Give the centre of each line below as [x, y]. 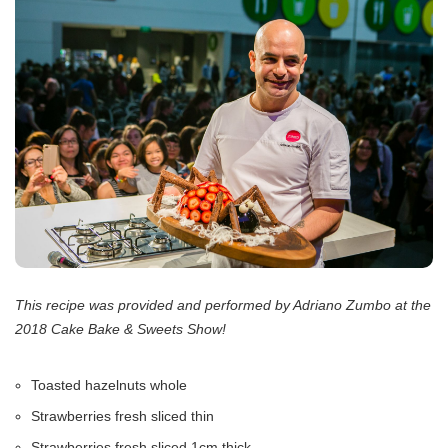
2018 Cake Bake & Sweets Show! [120, 328]
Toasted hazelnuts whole [109, 384]
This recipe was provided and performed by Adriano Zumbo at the [223, 304]
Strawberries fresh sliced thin [122, 415]
